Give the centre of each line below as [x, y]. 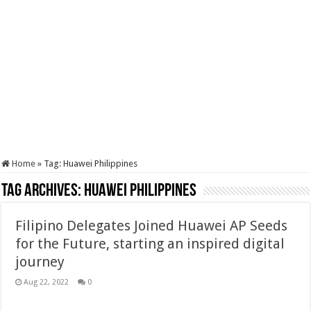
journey [40, 262]
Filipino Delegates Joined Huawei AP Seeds [152, 226]
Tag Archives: [43, 191]
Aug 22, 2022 [47, 282]
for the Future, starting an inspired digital [150, 244]
